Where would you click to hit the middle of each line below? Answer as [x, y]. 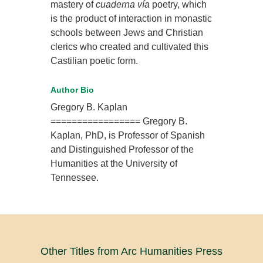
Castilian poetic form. [95, 61]
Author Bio [73, 90]
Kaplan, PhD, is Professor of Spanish [128, 136]
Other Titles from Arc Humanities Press [131, 252]
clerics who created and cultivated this [130, 47]
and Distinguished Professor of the [122, 150]
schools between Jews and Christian [127, 33]
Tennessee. [75, 178]
